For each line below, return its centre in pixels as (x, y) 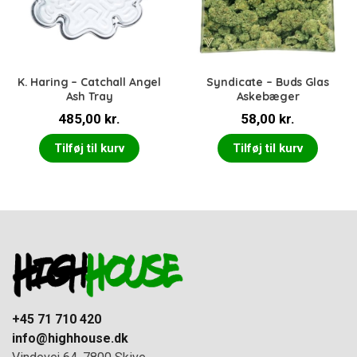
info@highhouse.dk (70, 338)
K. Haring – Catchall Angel (89, 82)
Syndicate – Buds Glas (268, 82)
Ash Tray (89, 97)
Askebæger (268, 97)
